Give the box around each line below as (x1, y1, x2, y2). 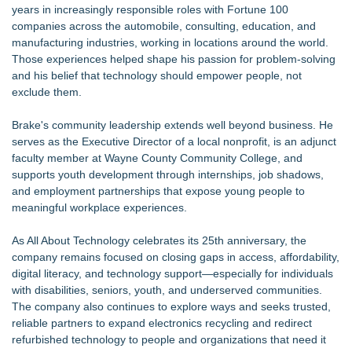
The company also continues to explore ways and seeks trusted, (12, 299, 331, 313)
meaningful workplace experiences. (12, 200, 187, 214)
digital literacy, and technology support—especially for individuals (12, 266, 333, 280)
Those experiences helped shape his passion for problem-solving (12, 52, 335, 65)
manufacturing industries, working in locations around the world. (12, 35, 328, 49)
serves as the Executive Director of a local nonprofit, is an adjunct (12, 134, 336, 148)
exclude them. (12, 85, 82, 98)
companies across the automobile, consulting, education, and (12, 19, 316, 32)
